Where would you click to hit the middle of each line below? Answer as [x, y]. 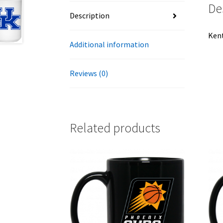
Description [90, 16]
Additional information [110, 45]
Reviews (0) [89, 73]
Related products [115, 128]
